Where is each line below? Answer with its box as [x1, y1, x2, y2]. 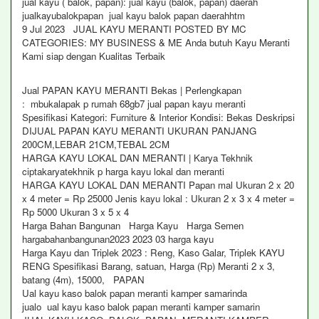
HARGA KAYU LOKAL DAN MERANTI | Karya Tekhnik [22, 151, 256, 164]
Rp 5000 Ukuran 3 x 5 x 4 [22, 205, 132, 219]
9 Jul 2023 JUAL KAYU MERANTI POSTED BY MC [22, 22, 246, 36]
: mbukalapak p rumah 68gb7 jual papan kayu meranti [22, 97, 246, 110]
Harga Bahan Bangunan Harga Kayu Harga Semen [22, 219, 246, 232]
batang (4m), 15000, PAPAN [22, 273, 147, 286]
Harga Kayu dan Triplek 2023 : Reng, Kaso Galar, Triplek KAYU [22, 246, 285, 259]
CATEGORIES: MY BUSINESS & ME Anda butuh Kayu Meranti [22, 36, 290, 49]
